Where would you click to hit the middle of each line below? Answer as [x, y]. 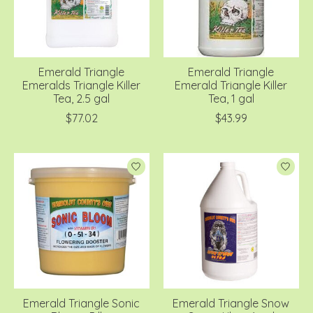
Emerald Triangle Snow [231, 304]
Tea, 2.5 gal [82, 99]
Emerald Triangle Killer [231, 86]
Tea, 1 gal [231, 99]
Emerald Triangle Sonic [82, 304]
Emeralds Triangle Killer [82, 86]
